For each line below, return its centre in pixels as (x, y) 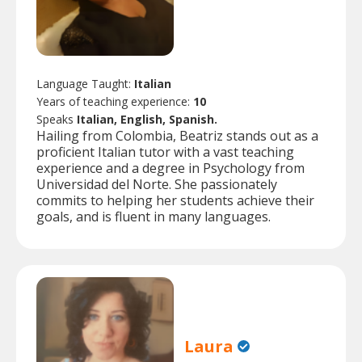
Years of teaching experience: (115, 102)
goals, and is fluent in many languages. (154, 217)
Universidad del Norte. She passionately (157, 185)
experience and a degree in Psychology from (170, 168)
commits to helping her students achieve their (175, 201)
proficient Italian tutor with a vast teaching (165, 152)
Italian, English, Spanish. (147, 120)
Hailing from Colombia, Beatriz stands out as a (177, 136)
